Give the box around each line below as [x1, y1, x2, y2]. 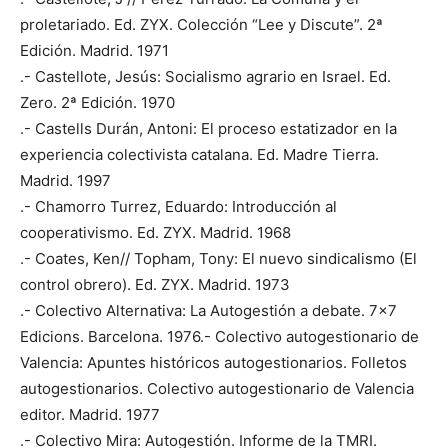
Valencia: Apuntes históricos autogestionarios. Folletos [20, 352, 407, 372]
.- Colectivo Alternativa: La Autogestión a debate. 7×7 [20, 300, 397, 320]
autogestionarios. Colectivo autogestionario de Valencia [20, 378, 414, 398]
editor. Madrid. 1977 [20, 404, 160, 424]
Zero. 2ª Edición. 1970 [20, 92, 175, 112]
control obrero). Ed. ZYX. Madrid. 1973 [20, 274, 290, 294]
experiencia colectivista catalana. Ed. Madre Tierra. [20, 144, 379, 164]
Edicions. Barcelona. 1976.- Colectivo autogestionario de [20, 326, 419, 346]
